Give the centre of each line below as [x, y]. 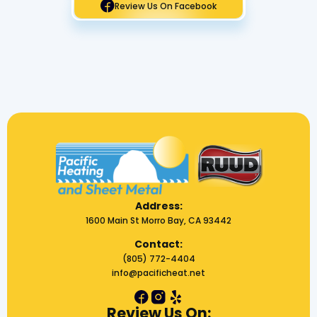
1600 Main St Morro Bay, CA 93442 [158, 221]
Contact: [158, 244]
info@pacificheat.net [158, 273]
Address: [158, 206]
